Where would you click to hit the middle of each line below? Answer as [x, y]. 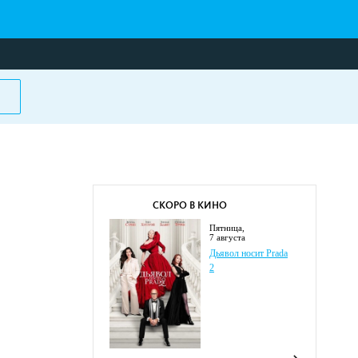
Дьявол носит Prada [249, 253]
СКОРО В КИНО [189, 206]
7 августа [227, 237]
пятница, [230, 228]
